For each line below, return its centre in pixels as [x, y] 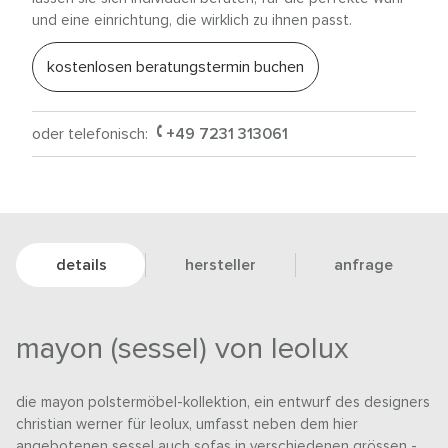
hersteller [220, 265]
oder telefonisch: [92, 134]
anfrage [364, 265]
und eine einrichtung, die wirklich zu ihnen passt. [192, 21]
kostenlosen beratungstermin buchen [175, 67]
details [81, 265]
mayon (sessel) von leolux [183, 349]
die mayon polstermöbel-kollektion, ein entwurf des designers [223, 403]
